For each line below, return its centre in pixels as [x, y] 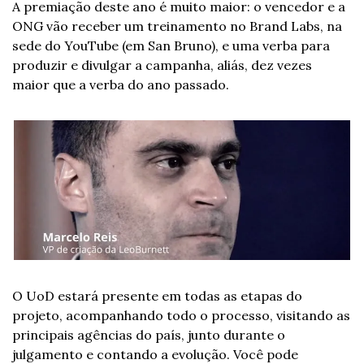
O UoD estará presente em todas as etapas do [157, 296]
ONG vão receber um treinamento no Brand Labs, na [177, 26]
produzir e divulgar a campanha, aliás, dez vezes [162, 65]
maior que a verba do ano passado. [121, 85]
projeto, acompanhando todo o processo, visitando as [181, 316]
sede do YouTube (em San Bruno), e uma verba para [171, 46]
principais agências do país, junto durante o [149, 335]
